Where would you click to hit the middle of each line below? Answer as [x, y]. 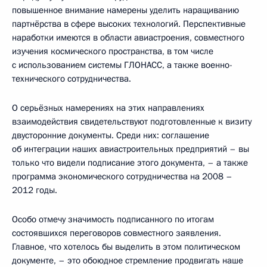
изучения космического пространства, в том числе [113, 51]
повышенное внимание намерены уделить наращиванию [125, 10]
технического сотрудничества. [72, 79]
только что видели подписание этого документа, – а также [130, 163]
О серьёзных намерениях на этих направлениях [108, 108]
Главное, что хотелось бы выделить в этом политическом [126, 247]
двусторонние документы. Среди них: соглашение [111, 135]
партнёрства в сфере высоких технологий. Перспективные [129, 24]
